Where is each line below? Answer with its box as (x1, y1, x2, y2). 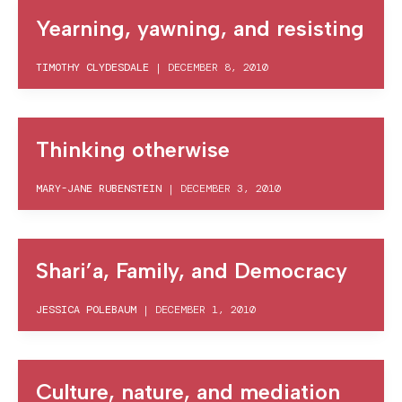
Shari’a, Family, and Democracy (36, 258, 347, 284)
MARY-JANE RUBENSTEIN (36, 181, 162, 196)
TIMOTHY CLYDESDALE (36, 60, 149, 74)
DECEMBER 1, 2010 (155, 302, 256, 317)
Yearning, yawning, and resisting (36, 15, 364, 41)
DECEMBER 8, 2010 (168, 60, 268, 74)
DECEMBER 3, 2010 (180, 181, 281, 196)
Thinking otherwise (36, 136, 230, 162)
